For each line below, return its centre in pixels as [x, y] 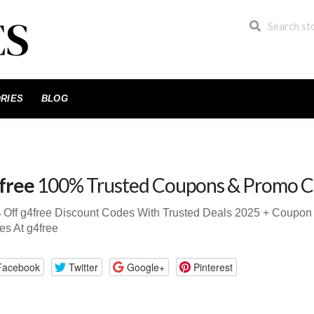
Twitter [83, 267]
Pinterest [213, 267]
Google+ [145, 267]
